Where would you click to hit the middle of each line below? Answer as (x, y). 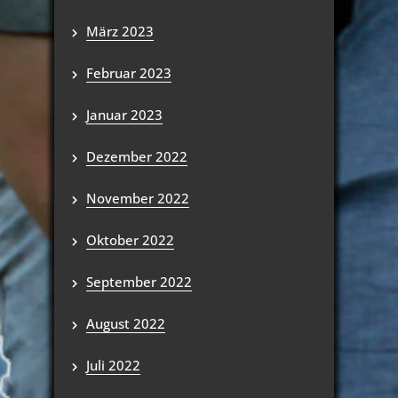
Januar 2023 (124, 115)
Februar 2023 (129, 73)
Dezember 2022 (137, 156)
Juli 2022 (113, 365)
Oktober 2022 (130, 240)
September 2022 (139, 282)
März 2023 (120, 31)
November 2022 (138, 198)
